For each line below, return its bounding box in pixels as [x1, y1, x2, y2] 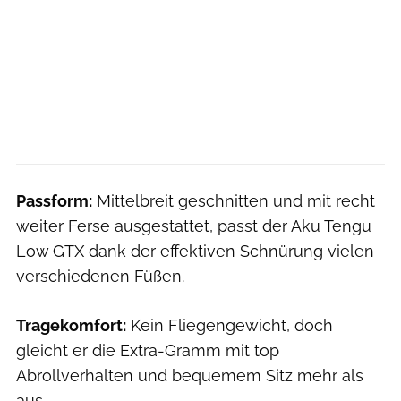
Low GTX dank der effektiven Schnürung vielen [16, 242, 374, 261]
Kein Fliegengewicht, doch [126, 316, 333, 336]
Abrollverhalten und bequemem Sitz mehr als [16, 366, 363, 386]
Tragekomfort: [16, 316, 126, 336]
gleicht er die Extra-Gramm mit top [16, 341, 279, 361]
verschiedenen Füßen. [16, 267, 184, 286]
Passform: [16, 192, 92, 211]
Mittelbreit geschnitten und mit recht [92, 192, 375, 211]
